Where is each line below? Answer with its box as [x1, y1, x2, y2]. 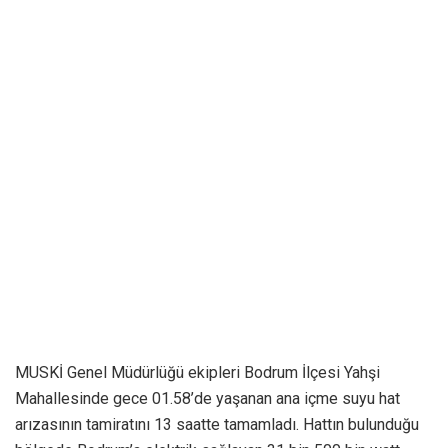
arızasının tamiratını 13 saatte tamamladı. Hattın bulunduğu [15, 414, 419, 434]
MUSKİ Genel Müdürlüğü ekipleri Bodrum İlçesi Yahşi [15, 362, 380, 382]
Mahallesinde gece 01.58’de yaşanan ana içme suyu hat [15, 388, 400, 408]
